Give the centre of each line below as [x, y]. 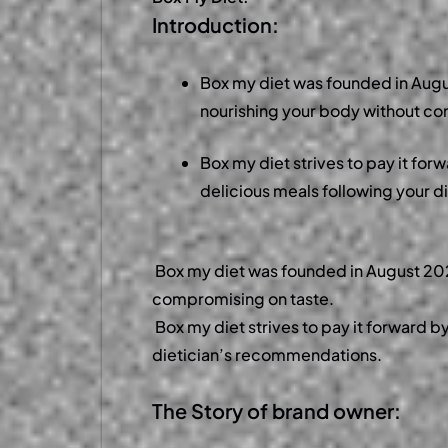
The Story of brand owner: [276, 411]
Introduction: [215, 25]
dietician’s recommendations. [267, 355]
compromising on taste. [246, 299]
